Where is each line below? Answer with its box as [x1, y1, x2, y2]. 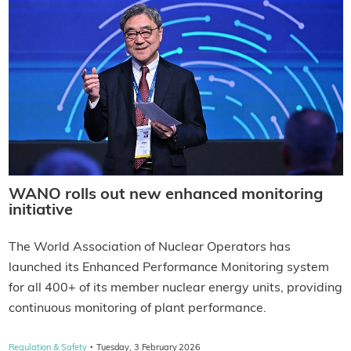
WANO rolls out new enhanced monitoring [8, 187, 323, 204]
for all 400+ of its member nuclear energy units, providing [8, 282, 342, 295]
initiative [8, 203, 73, 219]
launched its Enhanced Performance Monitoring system [8, 262, 329, 275]
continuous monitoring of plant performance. [8, 302, 266, 316]
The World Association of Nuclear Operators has [8, 241, 291, 255]
